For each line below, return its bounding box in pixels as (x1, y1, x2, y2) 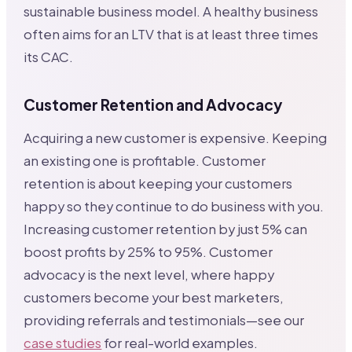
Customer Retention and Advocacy (24, 95, 283, 115)
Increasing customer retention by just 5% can (24, 221, 308, 238)
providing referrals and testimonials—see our (24, 312, 305, 329)
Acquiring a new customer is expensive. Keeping (24, 130, 328, 147)
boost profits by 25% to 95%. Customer (24, 244, 273, 261)
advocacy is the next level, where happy (24, 266, 275, 284)
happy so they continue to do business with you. (24, 198, 324, 215)
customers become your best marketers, (24, 289, 284, 306)
